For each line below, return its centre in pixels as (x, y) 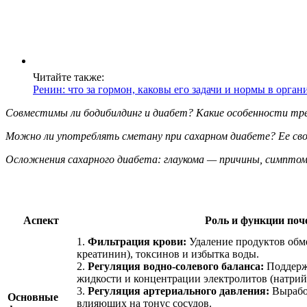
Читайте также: (69, 77)
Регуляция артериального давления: (179, 291)
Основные (33, 297)
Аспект (41, 220)
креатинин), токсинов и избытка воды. (168, 254)
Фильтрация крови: (137, 241)
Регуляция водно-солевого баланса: (176, 266)
